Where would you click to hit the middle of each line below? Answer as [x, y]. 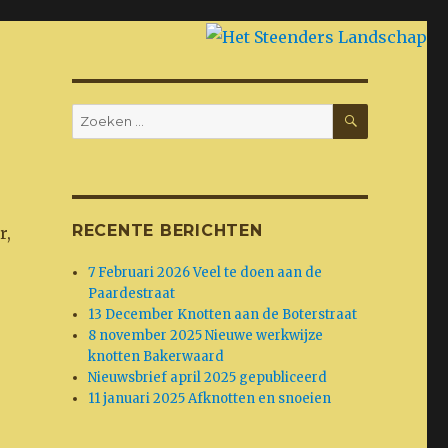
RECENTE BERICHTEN [167, 230]
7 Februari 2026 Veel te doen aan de [205, 272]
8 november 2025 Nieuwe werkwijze [206, 335]
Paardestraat [132, 293]
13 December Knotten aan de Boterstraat [223, 314]
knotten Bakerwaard [156, 356]
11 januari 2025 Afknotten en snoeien [210, 398]
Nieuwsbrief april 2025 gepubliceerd [208, 377]
